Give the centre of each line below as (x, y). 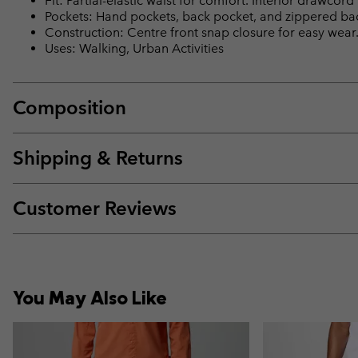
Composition (70, 108)
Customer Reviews (95, 209)
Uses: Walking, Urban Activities (134, 49)
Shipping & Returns (98, 158)
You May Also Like (90, 298)
